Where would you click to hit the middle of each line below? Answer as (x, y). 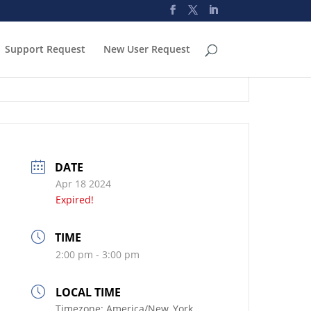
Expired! (75, 200)
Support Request (45, 49)
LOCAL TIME (89, 292)
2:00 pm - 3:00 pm (98, 254)
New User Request (146, 49)
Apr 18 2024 (84, 184)
